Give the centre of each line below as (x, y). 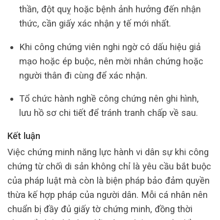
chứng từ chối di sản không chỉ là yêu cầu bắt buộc (109, 166)
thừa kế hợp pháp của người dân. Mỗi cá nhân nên (108, 195)
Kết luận (24, 136)
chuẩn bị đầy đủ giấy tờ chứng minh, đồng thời (100, 209)
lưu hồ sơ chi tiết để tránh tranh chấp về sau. (108, 113)
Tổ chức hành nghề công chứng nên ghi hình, (109, 99)
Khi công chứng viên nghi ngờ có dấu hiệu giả (110, 47)
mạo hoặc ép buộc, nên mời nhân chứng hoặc (111, 61)
